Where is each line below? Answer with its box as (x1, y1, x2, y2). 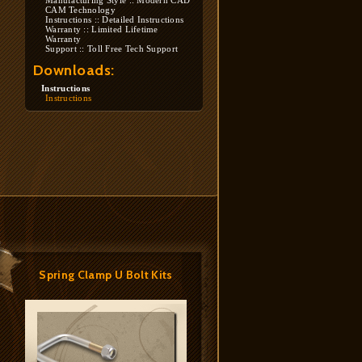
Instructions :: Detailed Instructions (45, 15, 184, 24)
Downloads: (33, 61, 115, 79)
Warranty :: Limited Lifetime (45, 24, 158, 34)
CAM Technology (45, 5, 116, 15)
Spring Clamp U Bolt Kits (39, 267, 173, 282)
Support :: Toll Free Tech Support (45, 44, 179, 53)
